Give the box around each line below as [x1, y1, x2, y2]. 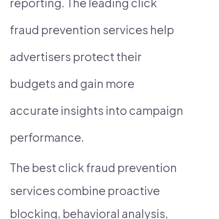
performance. [10, 130, 84, 144]
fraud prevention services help [10, 22, 174, 37]
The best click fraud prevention [10, 160, 177, 175]
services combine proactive [10, 183, 160, 197]
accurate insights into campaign [10, 103, 183, 117]
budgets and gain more [10, 76, 134, 90]
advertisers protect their [10, 49, 142, 64]
